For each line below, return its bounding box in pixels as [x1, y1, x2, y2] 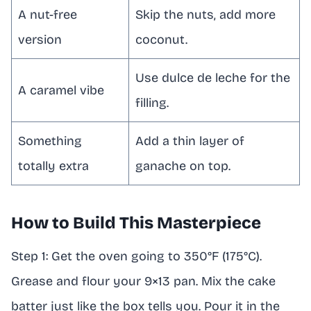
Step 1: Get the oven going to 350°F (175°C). [11, 248, 262, 264]
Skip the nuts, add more [135, 6, 276, 22]
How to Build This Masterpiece [11, 212, 261, 233]
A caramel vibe [18, 82, 104, 98]
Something [18, 133, 82, 149]
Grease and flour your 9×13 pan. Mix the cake [11, 273, 276, 289]
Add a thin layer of [135, 133, 244, 149]
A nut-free [18, 6, 77, 22]
